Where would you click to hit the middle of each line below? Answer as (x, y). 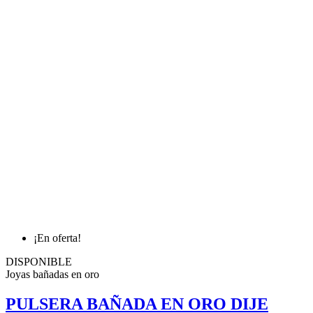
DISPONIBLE (39, 262)
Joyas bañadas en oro (52, 275)
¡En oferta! (57, 238)
